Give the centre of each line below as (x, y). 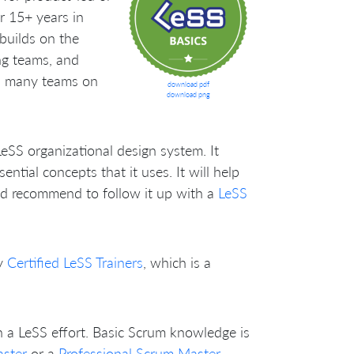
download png (188, 94)
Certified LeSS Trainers (75, 262)
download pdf (188, 84)
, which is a (177, 262)
